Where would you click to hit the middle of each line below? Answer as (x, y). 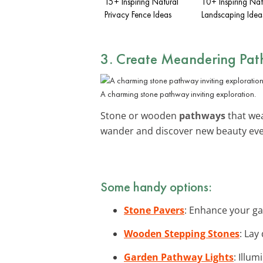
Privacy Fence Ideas (138, 14)
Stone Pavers (154, 210)
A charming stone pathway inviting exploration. (178, 94)
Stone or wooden (140, 115)
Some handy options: (156, 186)
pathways (202, 115)
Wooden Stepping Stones (182, 233)
